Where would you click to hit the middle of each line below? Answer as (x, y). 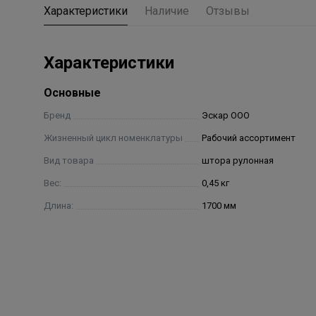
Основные (72, 93)
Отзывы (228, 11)
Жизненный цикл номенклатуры (113, 138)
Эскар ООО (225, 115)
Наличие (167, 11)
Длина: (59, 206)
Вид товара (69, 160)
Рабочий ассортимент (248, 138)
